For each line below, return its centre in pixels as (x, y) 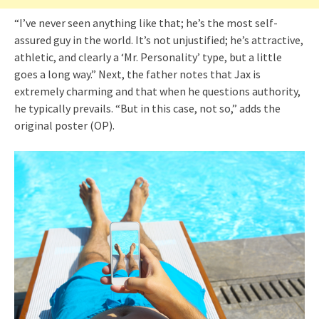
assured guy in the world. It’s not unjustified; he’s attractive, (159, 40)
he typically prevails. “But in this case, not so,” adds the (147, 108)
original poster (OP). (64, 125)
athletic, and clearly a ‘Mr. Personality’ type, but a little (148, 57)
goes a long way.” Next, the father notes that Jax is (137, 74)
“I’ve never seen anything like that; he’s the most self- (146, 22)
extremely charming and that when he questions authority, (157, 91)
